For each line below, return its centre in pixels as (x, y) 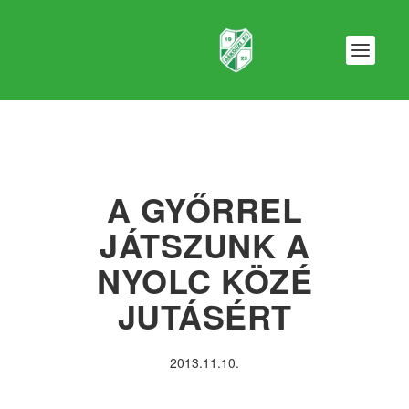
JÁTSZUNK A (204, 245)
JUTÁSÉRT (204, 316)
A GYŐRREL (204, 209)
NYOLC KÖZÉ (204, 280)
